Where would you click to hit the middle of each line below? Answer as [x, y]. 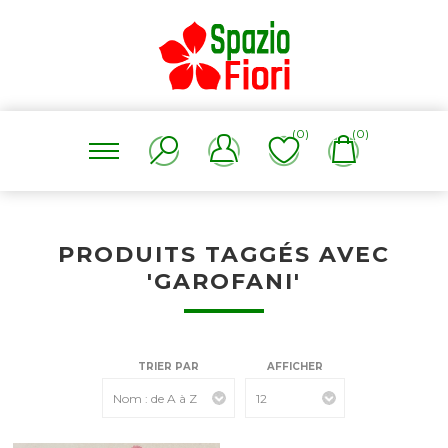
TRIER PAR [169, 366]
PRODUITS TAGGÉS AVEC [223, 254]
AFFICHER [295, 366]
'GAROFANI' [223, 281]
